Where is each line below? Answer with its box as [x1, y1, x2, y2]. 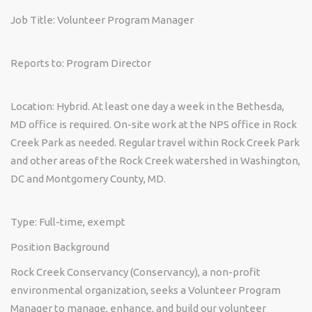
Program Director [64, 57, 151, 69]
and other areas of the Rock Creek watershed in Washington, [10, 155, 300, 166]
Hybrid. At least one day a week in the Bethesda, [54, 100, 284, 112]
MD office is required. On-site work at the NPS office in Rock [10, 118, 297, 130]
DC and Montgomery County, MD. [10, 173, 166, 185]
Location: [10, 100, 54, 112]
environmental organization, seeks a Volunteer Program [10, 284, 281, 296]
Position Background [10, 241, 109, 253]
